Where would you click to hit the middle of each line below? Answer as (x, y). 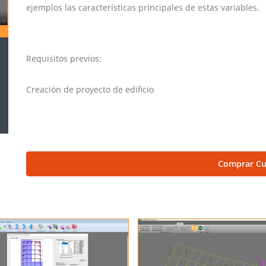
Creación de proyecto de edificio (90, 89)
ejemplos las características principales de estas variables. (143, 7)
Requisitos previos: (67, 58)
